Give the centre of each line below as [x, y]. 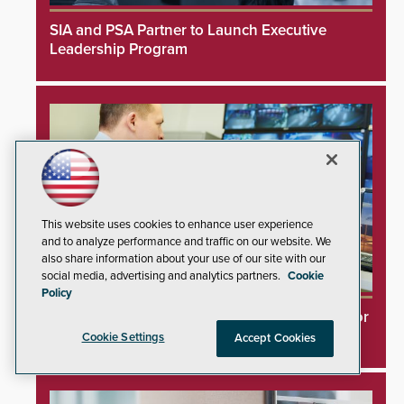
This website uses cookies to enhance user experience [177, 225]
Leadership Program [119, 50]
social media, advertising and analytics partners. [162, 276]
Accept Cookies [275, 338]
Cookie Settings [123, 337]
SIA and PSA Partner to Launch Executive [188, 31]
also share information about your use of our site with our [184, 259]
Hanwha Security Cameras [139, 336]
